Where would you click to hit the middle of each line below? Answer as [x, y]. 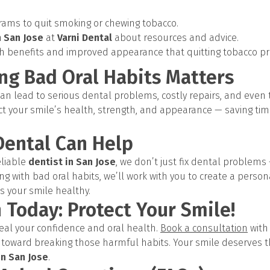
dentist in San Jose [72, 162]
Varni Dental [85, 38]
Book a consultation [204, 228]
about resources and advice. [175, 38]
